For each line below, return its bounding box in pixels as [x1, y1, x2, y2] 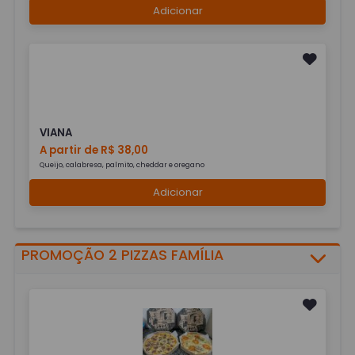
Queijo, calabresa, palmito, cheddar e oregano [40, 159, 205, 170]
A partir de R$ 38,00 [40, 142, 149, 158]
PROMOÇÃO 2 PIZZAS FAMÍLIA [21, 246, 224, 265]
